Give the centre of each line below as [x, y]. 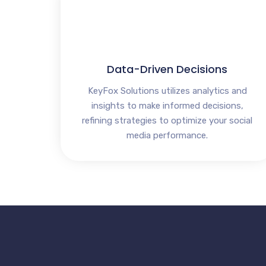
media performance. [167, 136]
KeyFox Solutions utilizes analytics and [167, 91]
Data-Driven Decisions [167, 69]
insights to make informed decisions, [167, 106]
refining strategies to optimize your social [167, 121]
